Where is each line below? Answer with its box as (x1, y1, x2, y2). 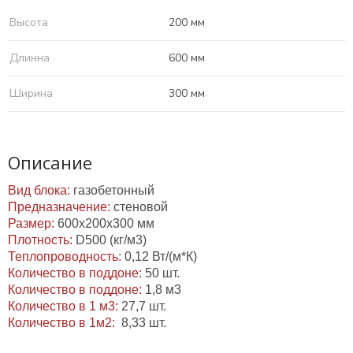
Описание (8, 150, 92, 174)
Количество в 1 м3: (8, 299, 121, 313)
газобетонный (73, 184, 154, 197)
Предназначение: (8, 200, 113, 214)
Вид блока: (8, 184, 73, 197)
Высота (9, 15, 48, 30)
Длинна (9, 50, 50, 65)
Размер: (8, 217, 58, 230)
